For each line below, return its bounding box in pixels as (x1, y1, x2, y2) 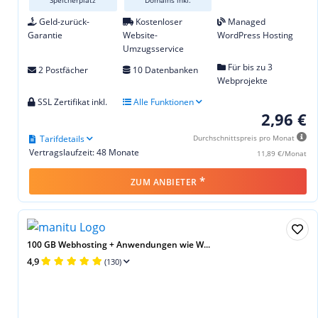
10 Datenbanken (130, 63, 198, 76)
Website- (122, 28, 158, 41)
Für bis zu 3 (226, 60, 273, 73)
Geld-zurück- (37, 15, 89, 28)
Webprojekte (217, 74, 268, 87)
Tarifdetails (40, 132, 84, 145)
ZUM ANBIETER (130, 175, 199, 188)
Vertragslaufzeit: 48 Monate (29, 146, 139, 158)
